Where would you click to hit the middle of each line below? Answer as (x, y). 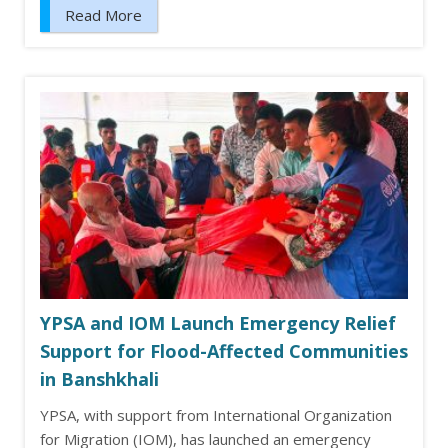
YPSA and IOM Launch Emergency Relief (218, 323)
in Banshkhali (99, 379)
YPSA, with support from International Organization (216, 415)
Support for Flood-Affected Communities (224, 351)
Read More (103, 15)
